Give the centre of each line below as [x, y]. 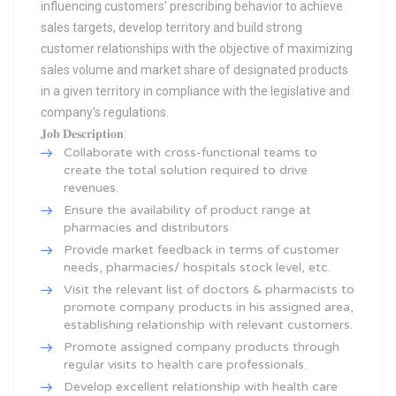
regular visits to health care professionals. [185, 365]
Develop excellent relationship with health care [201, 387]
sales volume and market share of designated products [194, 70]
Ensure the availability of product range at [187, 210]
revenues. [91, 188]
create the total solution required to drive [186, 170]
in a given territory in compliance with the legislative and [195, 91]
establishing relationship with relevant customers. [208, 325]
